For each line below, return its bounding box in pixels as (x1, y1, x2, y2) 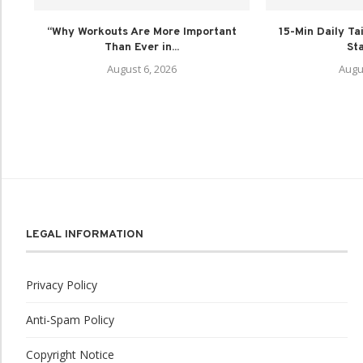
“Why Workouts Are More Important (47, 24, 237, 39)
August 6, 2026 (107, 61, 177, 76)
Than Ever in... (105, 40, 179, 54)
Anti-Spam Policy (26, 311, 114, 327)
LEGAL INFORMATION (26, 227, 143, 241)
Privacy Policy (26, 276, 97, 293)
